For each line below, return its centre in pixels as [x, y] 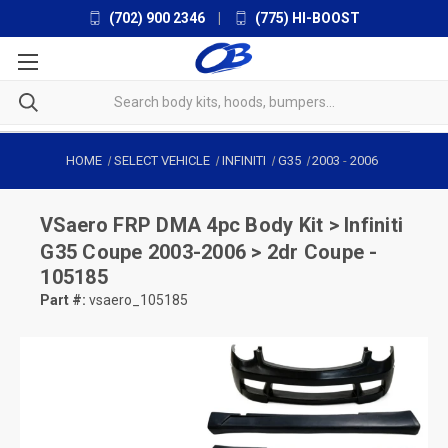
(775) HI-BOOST [306, 18]
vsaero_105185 [137, 299]
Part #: [63, 299]
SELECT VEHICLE [161, 160]
